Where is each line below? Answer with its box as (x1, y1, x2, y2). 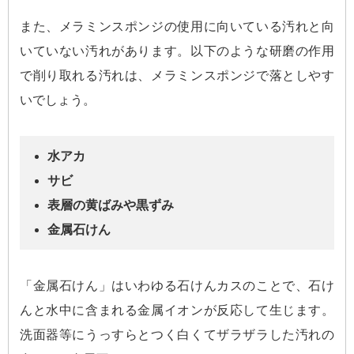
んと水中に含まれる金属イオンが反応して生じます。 (20, 303, 334, 317)
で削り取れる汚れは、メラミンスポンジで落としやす (20, 68, 334, 82)
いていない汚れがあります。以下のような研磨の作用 (20, 43, 334, 58)
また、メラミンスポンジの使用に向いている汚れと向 (20, 19, 334, 33)
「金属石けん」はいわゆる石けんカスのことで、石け (20, 278, 334, 292)
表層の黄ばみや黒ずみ (47, 198, 174, 212)
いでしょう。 (20, 92, 96, 107)
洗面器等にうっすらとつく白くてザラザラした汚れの (20, 327, 334, 341)
